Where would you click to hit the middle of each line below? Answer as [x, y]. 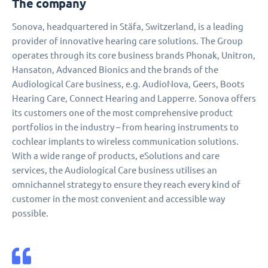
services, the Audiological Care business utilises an [115, 170]
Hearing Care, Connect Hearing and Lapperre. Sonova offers [134, 99]
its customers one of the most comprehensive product [122, 113]
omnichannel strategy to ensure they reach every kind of [126, 185]
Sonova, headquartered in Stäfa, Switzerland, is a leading [128, 27]
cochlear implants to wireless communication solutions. [125, 142]
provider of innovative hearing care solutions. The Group [127, 41]
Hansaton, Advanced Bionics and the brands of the [115, 70]
